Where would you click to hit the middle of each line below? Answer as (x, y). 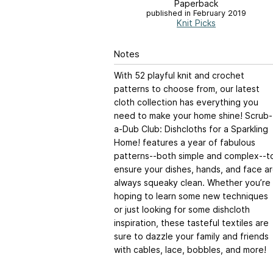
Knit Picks (196, 23)
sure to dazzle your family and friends (191, 236)
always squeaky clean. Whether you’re (192, 183)
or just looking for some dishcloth (182, 210)
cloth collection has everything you (186, 102)
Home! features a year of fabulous (185, 143)
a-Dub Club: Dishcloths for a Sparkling (191, 129)
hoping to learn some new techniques (191, 196)
